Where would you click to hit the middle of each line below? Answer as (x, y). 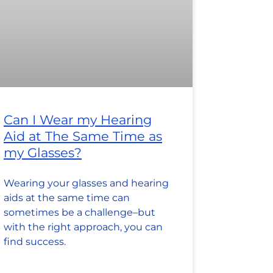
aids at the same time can (67, 198)
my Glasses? (43, 153)
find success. (35, 242)
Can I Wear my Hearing (78, 120)
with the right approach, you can (83, 227)
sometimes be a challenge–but (80, 213)
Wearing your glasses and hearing (86, 183)
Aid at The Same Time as (83, 136)
